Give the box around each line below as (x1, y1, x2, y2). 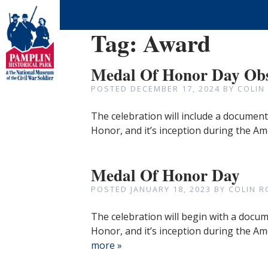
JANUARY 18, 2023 (130, 184, 211, 194)
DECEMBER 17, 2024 (130, 83, 220, 94)
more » (91, 239, 122, 252)
